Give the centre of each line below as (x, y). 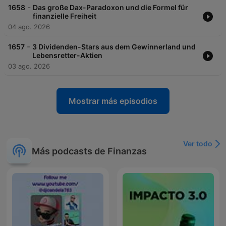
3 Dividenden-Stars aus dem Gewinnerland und (114, 47)
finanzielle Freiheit (65, 16)
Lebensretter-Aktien (67, 55)
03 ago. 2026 (29, 66)
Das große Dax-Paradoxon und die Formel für (110, 8)
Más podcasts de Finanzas (89, 151)
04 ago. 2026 (29, 27)
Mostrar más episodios (113, 101)
